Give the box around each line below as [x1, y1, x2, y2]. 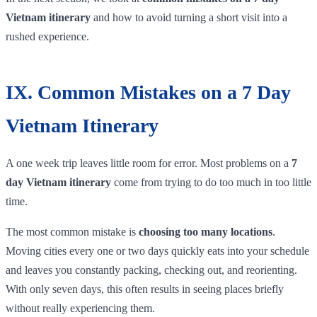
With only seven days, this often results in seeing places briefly [6, 282, 284, 295]
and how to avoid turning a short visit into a [91, 11, 287, 23]
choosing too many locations [139, 225, 272, 238]
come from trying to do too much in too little [111, 175, 311, 188]
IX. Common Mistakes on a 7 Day [6, 81, 291, 103]
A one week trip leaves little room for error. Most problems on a [6, 156, 292, 169]
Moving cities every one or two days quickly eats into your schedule [6, 244, 309, 257]
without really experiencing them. [6, 301, 155, 314]
